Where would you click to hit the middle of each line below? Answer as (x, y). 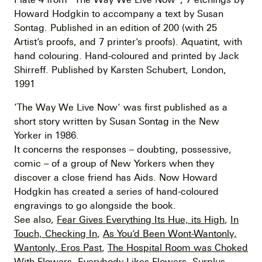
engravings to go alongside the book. (95, 206)
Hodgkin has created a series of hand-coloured (116, 192)
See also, (35, 220)
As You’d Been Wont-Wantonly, (170, 234)
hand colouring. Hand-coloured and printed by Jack (127, 56)
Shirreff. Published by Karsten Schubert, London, (120, 70)
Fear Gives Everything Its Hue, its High (141, 220)
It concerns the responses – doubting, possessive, (123, 149)
